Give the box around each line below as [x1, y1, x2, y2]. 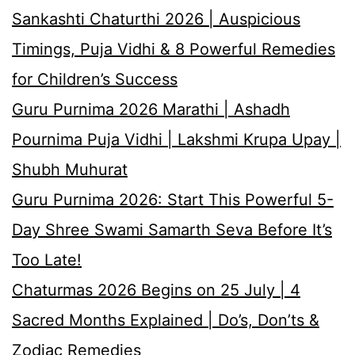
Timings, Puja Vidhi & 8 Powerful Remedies [12, 39, 335, 59]
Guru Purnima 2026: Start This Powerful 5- [12, 189, 334, 209]
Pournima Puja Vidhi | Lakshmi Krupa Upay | [12, 129, 341, 149]
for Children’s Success [12, 69, 177, 89]
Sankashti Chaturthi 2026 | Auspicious [12, 9, 300, 29]
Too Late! [12, 250, 82, 269]
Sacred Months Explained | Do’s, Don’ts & [12, 310, 319, 330]
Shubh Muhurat [12, 159, 128, 179]
